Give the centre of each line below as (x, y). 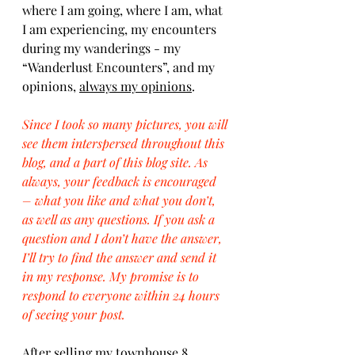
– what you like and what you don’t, (120, 200)
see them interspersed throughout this (125, 143)
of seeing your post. (74, 314)
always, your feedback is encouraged (121, 181)
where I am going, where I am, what (124, 10)
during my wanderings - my (103, 48)
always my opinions (136, 86)
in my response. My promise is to (112, 276)
